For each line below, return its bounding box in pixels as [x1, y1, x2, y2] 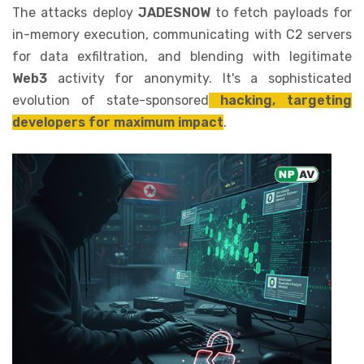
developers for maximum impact [12, 115, 223, 131]
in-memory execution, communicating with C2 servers [12, 27, 352, 43]
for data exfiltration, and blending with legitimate [12, 49, 352, 65]
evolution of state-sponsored [12, 93, 209, 109]
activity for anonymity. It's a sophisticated [57, 71, 353, 87]
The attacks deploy [12, 5, 138, 21]
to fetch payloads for [215, 5, 353, 21]
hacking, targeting [209, 93, 352, 109]
